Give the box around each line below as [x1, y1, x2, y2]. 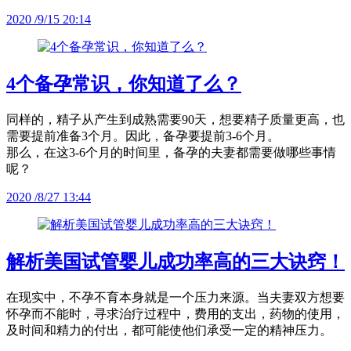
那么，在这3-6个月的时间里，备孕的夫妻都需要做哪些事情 [6, 146, 336, 160]
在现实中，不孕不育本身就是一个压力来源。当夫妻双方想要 [6, 290, 345, 304]
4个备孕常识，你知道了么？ [6, 74, 241, 95]
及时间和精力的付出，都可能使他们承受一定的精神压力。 [6, 323, 332, 337]
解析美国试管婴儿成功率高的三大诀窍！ [6, 251, 345, 272]
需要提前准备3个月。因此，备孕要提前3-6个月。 [6, 129, 280, 143]
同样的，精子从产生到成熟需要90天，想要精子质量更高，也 [6, 113, 345, 127]
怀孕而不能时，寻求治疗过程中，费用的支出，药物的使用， [6, 306, 345, 320]
